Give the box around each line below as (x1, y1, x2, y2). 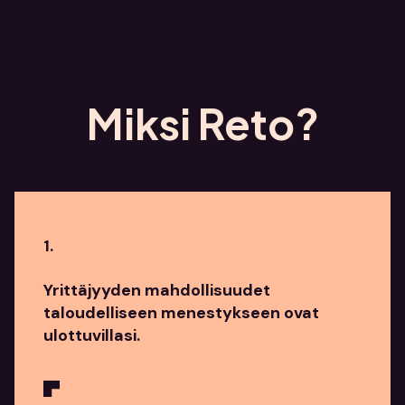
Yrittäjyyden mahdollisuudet (43, 279, 270, 301)
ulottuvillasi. (43, 325, 140, 346)
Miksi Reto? (86, 97, 319, 149)
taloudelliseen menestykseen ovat (43, 302, 319, 324)
